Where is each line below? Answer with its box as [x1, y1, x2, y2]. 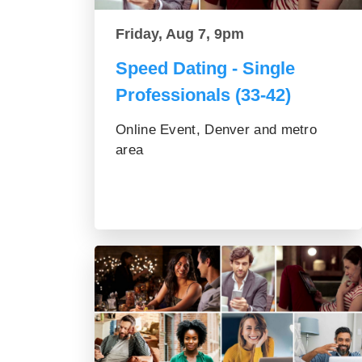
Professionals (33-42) [116, 84, 291, 105]
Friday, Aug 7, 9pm [116, 25, 244, 42]
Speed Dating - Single [116, 57, 295, 78]
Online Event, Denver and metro [116, 121, 318, 137]
